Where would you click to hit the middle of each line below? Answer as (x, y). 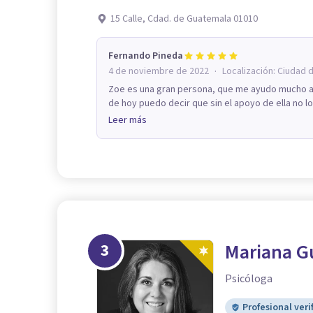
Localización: (250, 71)
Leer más (128, 120)
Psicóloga (249, 278)
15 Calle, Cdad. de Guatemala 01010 (184, 19)
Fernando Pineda (146, 56)
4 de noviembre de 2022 (159, 71)
